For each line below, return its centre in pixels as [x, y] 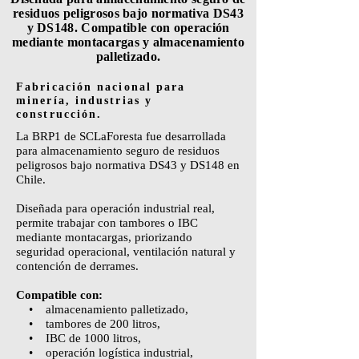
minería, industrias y [85, 101]
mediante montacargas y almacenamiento [128, 42]
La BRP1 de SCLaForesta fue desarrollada [121, 136]
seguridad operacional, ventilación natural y [126, 252]
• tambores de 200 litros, [88, 324]
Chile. [31, 179]
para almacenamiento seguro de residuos [118, 151]
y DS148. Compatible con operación [128, 28]
